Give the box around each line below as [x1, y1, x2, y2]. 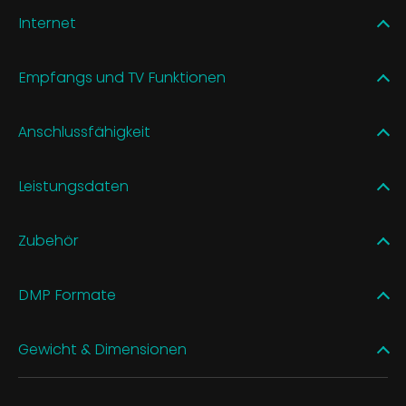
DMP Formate [18, 284, 116, 305]
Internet [18, 12, 76, 34]
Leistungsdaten [18, 175, 129, 197]
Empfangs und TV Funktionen [18, 66, 226, 88]
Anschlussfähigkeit [18, 121, 150, 142]
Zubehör [18, 229, 79, 251]
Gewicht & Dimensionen [18, 338, 187, 360]
